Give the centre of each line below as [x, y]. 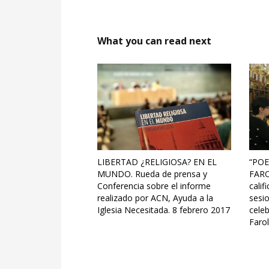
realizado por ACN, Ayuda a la [155, 198]
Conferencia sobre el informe [154, 186]
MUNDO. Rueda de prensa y [152, 174]
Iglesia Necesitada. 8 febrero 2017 [164, 210]
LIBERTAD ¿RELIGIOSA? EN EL [157, 162]
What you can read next [154, 41]
